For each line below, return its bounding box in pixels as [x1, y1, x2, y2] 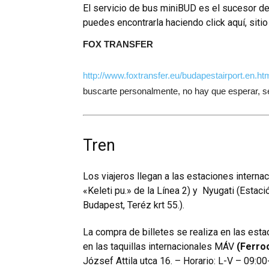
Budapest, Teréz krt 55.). [83, 199, 184, 211]
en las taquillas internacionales [83, 241, 214, 253]
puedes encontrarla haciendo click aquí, [83, 17, 249, 29]
